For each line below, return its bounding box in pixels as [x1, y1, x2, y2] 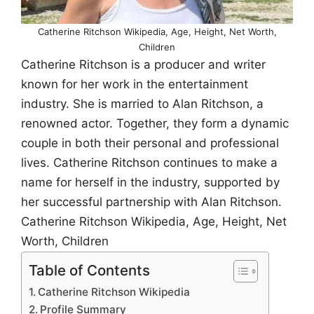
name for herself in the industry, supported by [21, 175, 280, 189]
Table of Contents [29, 261, 150, 280]
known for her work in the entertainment [21, 76, 248, 91]
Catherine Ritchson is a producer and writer [21, 57, 266, 71]
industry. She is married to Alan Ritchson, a [21, 96, 264, 111]
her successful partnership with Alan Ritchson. [21, 194, 282, 209]
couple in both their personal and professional [21, 135, 279, 150]
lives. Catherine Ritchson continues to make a [21, 155, 278, 170]
